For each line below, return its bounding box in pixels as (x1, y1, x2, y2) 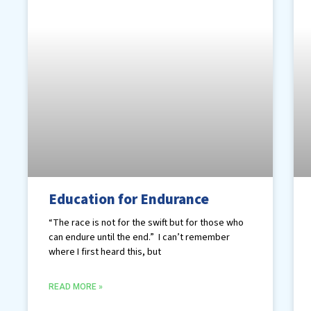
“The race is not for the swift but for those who (49, 216, 244, 230)
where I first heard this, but (49, 245, 161, 260)
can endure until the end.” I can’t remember (49, 230, 230, 245)
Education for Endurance (49, 189, 209, 210)
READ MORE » (49, 282, 103, 292)
